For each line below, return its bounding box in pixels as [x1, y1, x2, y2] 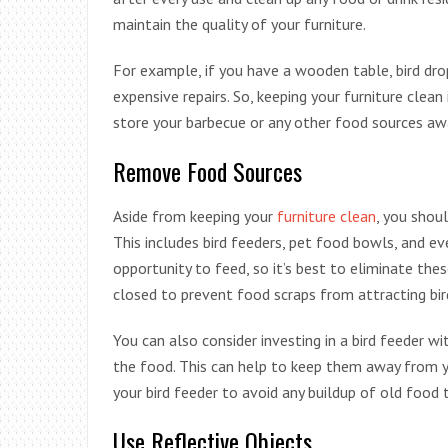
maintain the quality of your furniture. [113, 13, 366, 34]
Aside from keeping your [113, 205, 277, 226]
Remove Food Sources [113, 152, 302, 189]
